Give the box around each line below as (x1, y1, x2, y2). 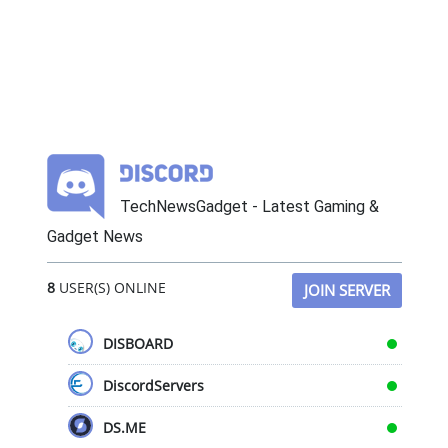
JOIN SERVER (303, 280, 390, 301)
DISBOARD (102, 334, 173, 354)
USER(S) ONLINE (54, 278, 166, 298)
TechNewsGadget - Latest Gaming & (119, 197, 379, 217)
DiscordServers (102, 376, 204, 396)
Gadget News (46, 227, 143, 247)
